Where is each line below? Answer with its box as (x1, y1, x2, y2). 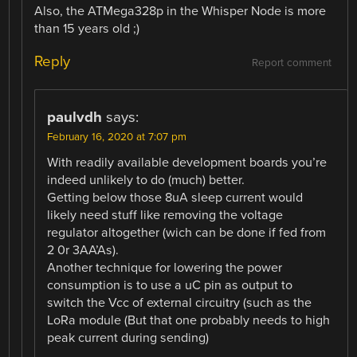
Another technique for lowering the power (47, 260, 283, 277)
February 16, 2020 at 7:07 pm (47, 131, 187, 144)
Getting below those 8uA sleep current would (47, 190, 304, 206)
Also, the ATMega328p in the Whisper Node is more (34, 3, 327, 20)
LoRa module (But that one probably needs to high (47, 312, 331, 329)
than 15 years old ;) (34, 21, 140, 37)
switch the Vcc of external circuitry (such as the (47, 295, 312, 312)
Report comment (251, 57, 331, 70)
